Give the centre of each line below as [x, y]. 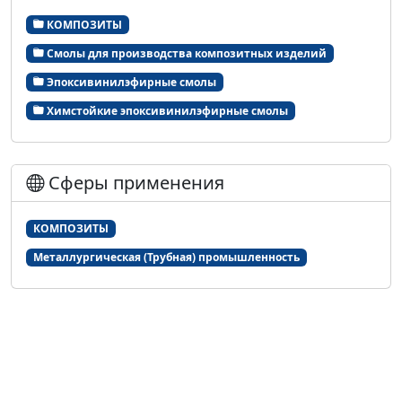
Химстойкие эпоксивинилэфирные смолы [166, 110]
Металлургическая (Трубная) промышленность [166, 258]
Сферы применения [134, 183]
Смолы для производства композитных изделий [185, 53]
